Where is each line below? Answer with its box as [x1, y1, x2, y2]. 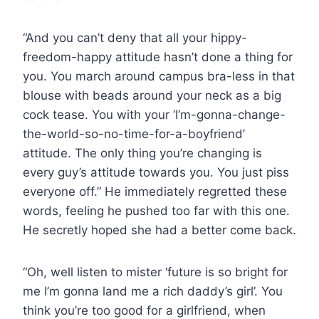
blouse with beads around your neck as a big [23, 88, 281, 103]
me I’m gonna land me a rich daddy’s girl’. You [23, 283, 283, 298]
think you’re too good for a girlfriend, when [23, 303, 266, 318]
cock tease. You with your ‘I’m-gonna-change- [23, 107, 286, 122]
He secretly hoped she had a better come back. [23, 222, 296, 237]
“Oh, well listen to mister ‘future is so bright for [23, 264, 288, 279]
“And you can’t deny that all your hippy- [23, 30, 247, 45]
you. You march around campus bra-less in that [23, 68, 295, 83]
